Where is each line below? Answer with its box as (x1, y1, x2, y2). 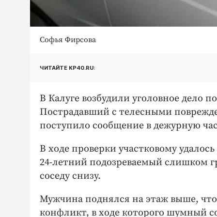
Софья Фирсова (40, 35, 96, 45)
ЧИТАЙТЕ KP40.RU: (40, 64, 95, 71)
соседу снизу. (40, 170, 103, 183)
